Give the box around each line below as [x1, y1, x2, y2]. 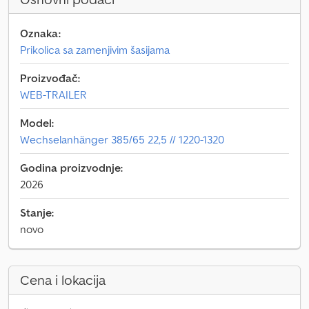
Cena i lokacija [20, 271, 106, 289]
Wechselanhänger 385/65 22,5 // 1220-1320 [20, 132, 224, 146]
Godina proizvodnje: [20, 161, 123, 175]
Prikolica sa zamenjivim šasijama [20, 43, 170, 57]
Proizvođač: [20, 71, 80, 85]
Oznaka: [20, 26, 61, 40]
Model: [20, 116, 54, 130]
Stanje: [20, 206, 54, 219]
